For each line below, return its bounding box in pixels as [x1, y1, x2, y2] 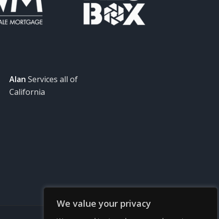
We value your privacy [57, 197, 151, 209]
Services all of [26, 74, 78, 85]
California [9, 87, 45, 98]
